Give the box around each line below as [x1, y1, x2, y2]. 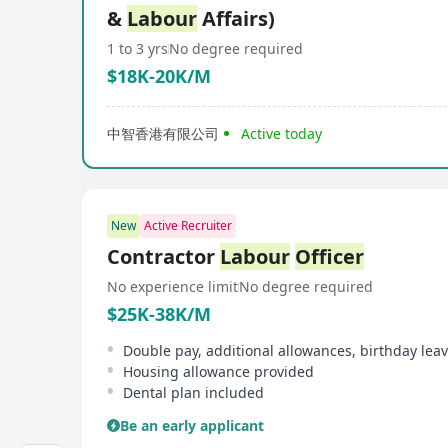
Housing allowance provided [123, 362, 314, 381]
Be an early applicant [120, 416, 264, 435]
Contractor [107, 243, 220, 270]
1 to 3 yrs [107, 39, 168, 58]
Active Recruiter [144, 217, 232, 234]
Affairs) [197, 5, 275, 32]
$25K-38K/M [107, 302, 211, 326]
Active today [241, 124, 322, 143]
